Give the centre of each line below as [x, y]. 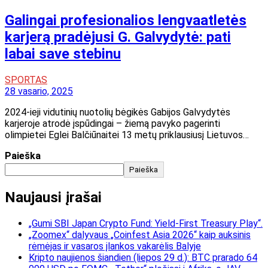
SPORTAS [26, 80]
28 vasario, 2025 [39, 91]
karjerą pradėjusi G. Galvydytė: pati [118, 37]
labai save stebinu [63, 54]
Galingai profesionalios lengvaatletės [126, 20]
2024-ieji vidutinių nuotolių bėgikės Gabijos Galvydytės [118, 112]
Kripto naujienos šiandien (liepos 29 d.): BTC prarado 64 [143, 258]
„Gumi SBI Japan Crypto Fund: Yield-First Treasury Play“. [146, 224]
